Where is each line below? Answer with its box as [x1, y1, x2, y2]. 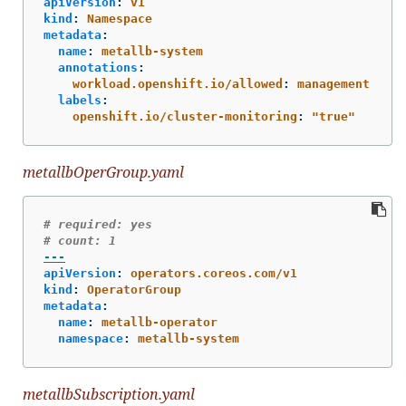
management [297, 76, 370, 91]
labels [58, 92, 101, 107]
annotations [58, 60, 138, 74]
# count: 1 [43, 234, 116, 248]
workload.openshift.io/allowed [72, 76, 283, 91]
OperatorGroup [87, 283, 181, 297]
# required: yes [43, 217, 152, 232]
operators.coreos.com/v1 [130, 266, 297, 281]
